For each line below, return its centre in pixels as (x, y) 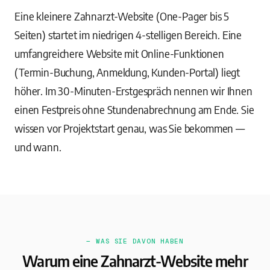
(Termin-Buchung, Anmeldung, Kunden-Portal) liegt (127, 72)
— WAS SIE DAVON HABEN (135, 241)
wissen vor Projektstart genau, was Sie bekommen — (130, 128)
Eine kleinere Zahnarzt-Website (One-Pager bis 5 (122, 16)
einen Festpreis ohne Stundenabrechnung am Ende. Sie (134, 109)
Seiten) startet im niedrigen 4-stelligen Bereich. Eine (128, 35)
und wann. (38, 147)
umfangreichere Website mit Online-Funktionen (119, 53)
